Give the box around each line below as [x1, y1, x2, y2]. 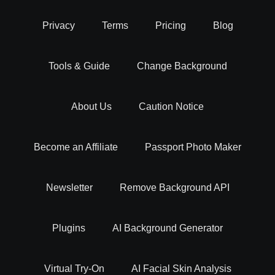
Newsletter [45, 182, 93, 193]
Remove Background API [119, 182, 230, 193]
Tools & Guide [48, 61, 110, 72]
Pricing [155, 20, 186, 31]
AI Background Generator [112, 223, 223, 234]
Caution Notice [139, 101, 204, 112]
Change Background [136, 61, 227, 72]
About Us [71, 101, 112, 112]
